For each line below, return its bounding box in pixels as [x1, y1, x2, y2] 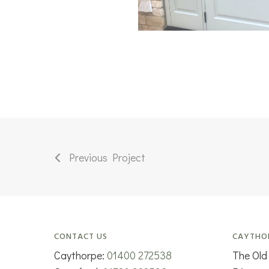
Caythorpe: [54, 247, 107, 262]
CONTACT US [54, 229, 108, 244]
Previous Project [69, 150, 145, 165]
